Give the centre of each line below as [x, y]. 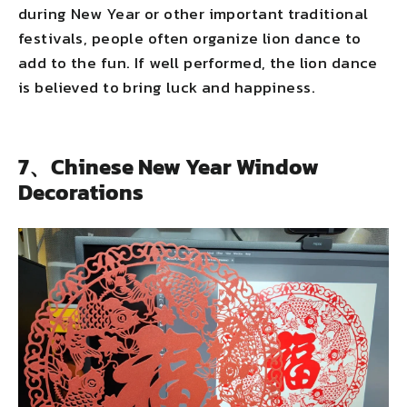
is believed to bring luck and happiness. [167, 87]
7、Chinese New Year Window [169, 166]
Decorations [81, 192]
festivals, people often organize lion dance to [190, 38]
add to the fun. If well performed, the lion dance [198, 62]
